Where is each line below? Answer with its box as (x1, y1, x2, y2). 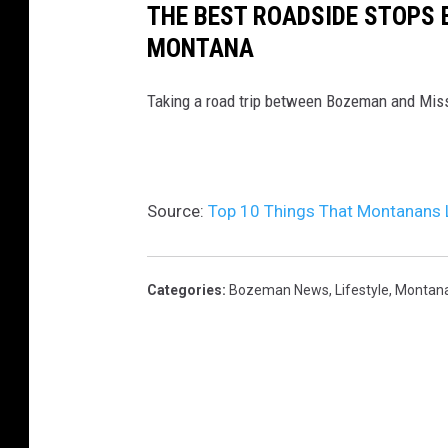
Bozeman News (229, 281, 329, 298)
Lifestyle (335, 281, 389, 298)
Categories (147, 281, 222, 298)
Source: (147, 200, 208, 221)
